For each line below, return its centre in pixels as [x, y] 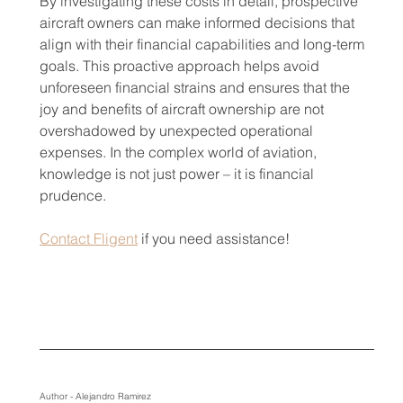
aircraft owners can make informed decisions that [198, 23]
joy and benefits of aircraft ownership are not [183, 109]
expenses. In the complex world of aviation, [179, 152]
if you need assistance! [213, 239]
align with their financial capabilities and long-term [203, 45]
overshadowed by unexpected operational [178, 131]
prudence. [72, 196]
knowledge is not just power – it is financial [178, 174]
